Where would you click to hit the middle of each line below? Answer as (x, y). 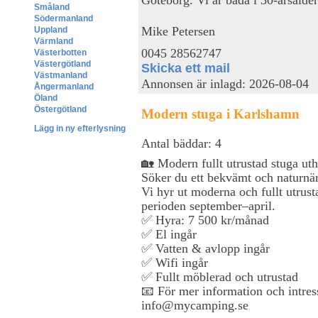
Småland (52, 7)
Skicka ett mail (186, 68)
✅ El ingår (169, 234)
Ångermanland (64, 87)
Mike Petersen (178, 31)
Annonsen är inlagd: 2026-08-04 (225, 84)
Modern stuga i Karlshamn (220, 114)
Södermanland (64, 18)
